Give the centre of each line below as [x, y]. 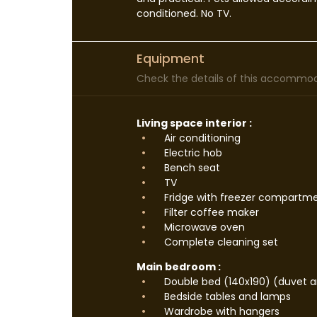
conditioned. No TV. [184, 13]
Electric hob [192, 153]
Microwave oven [203, 227]
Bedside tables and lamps [226, 296]
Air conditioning [201, 138]
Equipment [171, 59]
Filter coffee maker [210, 212]
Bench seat [191, 168]
